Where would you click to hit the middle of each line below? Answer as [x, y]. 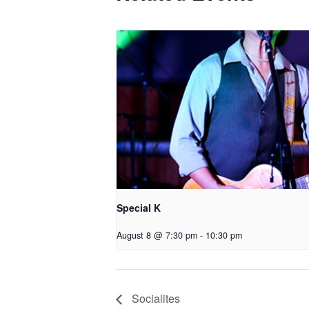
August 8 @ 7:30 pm [157, 236]
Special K [139, 208]
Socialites [154, 299]
